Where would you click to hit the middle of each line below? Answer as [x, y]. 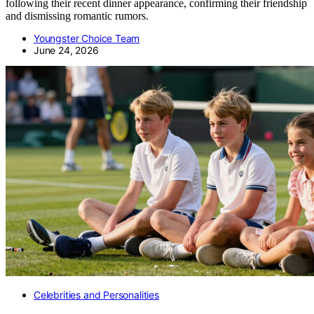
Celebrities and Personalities [96, 295]
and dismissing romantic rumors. [77, 16]
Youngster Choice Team [87, 39]
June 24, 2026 [66, 50]
